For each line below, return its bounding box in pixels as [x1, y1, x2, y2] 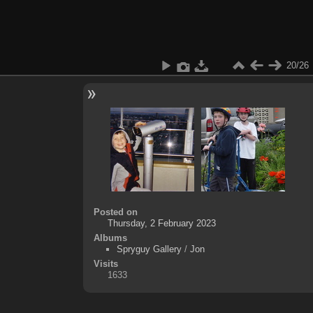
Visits [93, 258, 118, 269]
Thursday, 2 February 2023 [107, 217, 216, 228]
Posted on [93, 206, 138, 217]
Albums [93, 232, 127, 243]
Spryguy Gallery [116, 243, 182, 254]
